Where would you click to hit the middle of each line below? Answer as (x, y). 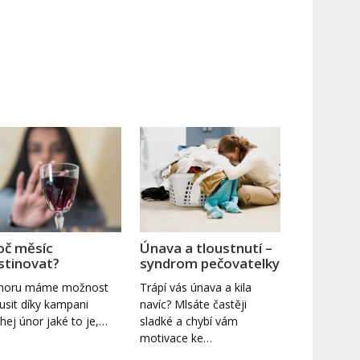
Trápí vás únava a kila (196, 287)
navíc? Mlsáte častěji (194, 304)
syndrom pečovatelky (210, 263)
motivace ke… (176, 337)
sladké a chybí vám (189, 321)
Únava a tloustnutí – (207, 247)
